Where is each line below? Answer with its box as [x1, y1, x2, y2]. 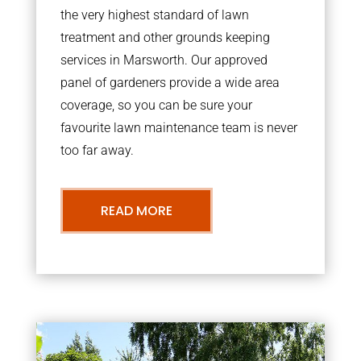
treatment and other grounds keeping [60, 29, 270, 45]
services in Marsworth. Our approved [60, 52, 268, 68]
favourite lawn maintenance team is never [60, 119, 297, 135]
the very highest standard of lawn [60, 6, 249, 23]
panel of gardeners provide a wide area [60, 74, 280, 90]
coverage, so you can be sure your [60, 97, 252, 113]
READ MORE [100, 201, 172, 220]
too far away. [60, 142, 134, 158]
